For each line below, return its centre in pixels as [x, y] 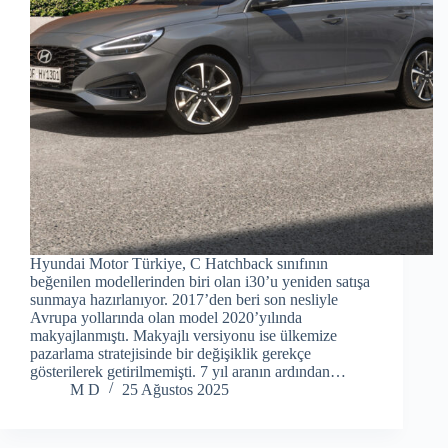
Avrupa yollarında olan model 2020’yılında [166, 317]
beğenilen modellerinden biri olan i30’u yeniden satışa [200, 281]
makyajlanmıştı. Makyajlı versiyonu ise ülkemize [183, 335]
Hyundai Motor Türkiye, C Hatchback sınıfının [179, 263]
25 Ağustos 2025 [175, 389]
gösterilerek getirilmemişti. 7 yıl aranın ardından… [188, 371]
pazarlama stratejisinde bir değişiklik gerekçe [170, 353]
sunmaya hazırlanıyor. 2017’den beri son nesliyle [184, 299]
